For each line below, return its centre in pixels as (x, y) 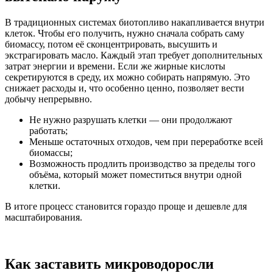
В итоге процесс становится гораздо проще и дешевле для (126, 206)
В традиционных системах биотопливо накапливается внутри (135, 22)
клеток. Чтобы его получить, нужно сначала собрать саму (125, 33)
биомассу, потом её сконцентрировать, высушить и (111, 44)
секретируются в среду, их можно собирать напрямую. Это (127, 77)
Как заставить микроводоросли (109, 264)
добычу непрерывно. (48, 99)
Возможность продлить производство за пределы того (142, 163)
